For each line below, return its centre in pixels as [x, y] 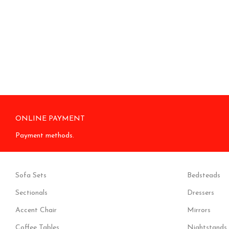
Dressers [200, 193]
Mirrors [199, 210]
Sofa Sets [31, 176]
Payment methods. [45, 136]
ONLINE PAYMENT [50, 119]
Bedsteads [203, 176]
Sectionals [31, 193]
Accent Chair [36, 210]
